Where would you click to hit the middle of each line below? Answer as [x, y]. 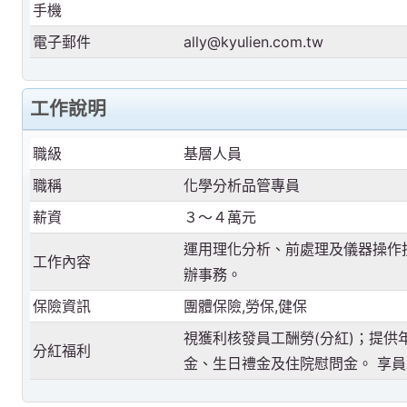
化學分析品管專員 [242, 185]
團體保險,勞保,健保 [246, 306]
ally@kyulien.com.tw [254, 41]
